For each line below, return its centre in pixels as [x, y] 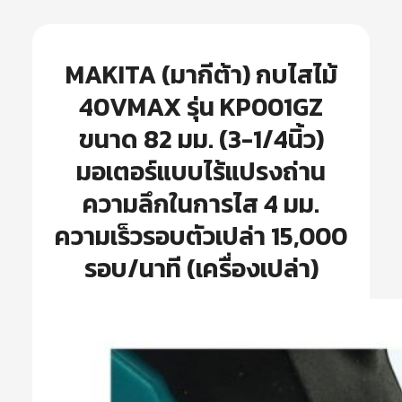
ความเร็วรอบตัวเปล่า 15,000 [201, 236]
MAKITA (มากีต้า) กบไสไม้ [201, 75]
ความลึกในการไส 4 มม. [201, 204]
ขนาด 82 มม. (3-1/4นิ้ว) [201, 140]
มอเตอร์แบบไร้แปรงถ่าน [201, 172]
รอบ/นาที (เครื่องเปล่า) [201, 269]
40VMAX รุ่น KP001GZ [201, 107]
